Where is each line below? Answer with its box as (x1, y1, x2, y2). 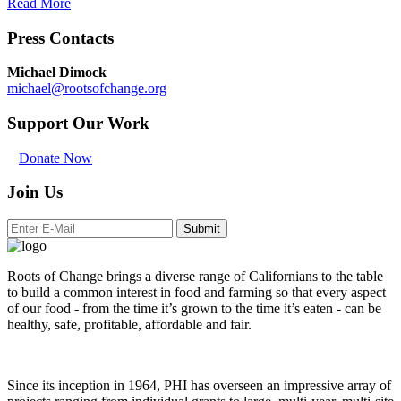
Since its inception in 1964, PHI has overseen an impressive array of (7, 378, 391, 394)
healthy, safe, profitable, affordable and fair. (7, 317, 252, 333)
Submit (183, 222, 220, 236)
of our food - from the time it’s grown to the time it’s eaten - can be (7, 301, 381, 317)
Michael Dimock (7, 64, 107, 81)
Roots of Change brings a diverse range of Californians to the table (7, 269, 383, 285)
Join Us (7, 183, 63, 202)
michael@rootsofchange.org (7, 81, 166, 97)
